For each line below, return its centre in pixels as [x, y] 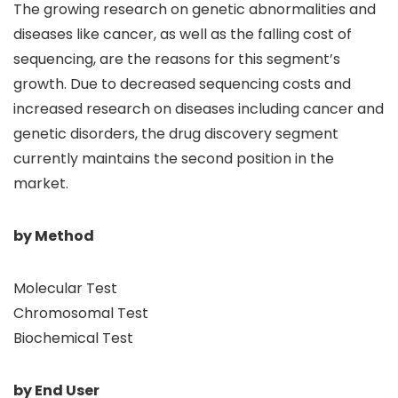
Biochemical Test [73, 338]
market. [41, 184]
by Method [54, 236]
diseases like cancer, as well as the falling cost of [183, 35]
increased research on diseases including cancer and [199, 109]
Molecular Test [65, 289]
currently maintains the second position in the [174, 159]
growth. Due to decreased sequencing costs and [182, 84]
